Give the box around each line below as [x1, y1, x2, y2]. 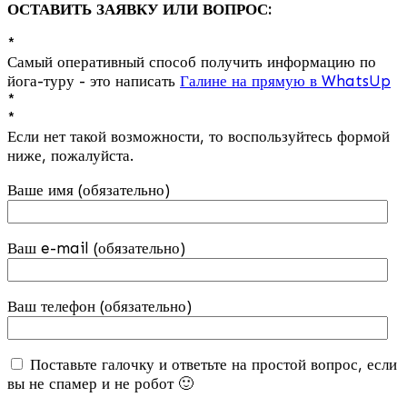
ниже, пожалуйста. [7, 145, 134, 164]
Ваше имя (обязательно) [7, 180, 170, 199]
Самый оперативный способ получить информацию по [7, 52, 376, 71]
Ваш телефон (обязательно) [7, 296, 192, 315]
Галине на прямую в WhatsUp [180, 71, 391, 90]
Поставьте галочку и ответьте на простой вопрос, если [25, 354, 397, 373]
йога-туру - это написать [7, 71, 180, 90]
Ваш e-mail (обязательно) [7, 238, 185, 257]
